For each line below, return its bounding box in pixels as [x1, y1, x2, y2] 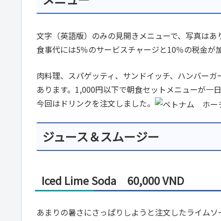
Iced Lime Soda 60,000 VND [41, 172, 184, 188]
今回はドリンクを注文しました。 [37, 97, 155, 109]
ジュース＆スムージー [42, 127, 159, 145]
